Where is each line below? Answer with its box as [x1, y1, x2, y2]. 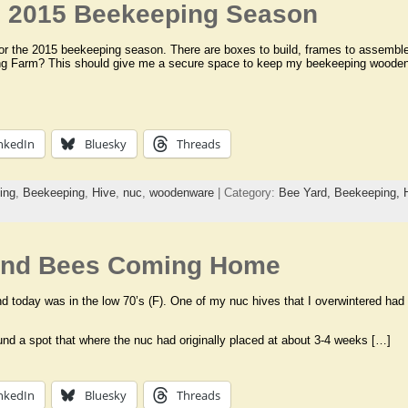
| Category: [213, 185, 279, 199]
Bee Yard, [278, 185, 334, 199]
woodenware [148, 185, 214, 199]
